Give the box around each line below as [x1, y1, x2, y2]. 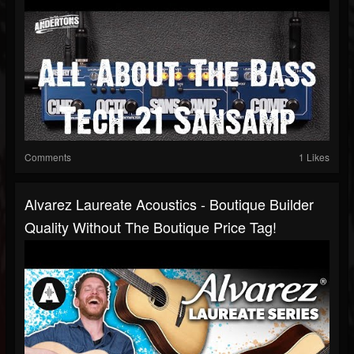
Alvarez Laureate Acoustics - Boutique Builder [24, 194, 314, 215]
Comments [24, 150, 71, 164]
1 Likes [299, 150, 330, 164]
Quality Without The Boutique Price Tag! [24, 217, 277, 238]
